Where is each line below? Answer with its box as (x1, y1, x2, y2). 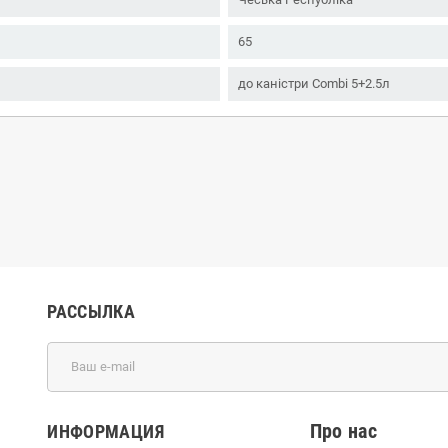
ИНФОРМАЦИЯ (47, 420, 164, 442)
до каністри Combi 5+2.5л (238, 75, 390, 91)
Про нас (309, 419, 378, 443)
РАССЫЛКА (47, 300, 136, 322)
